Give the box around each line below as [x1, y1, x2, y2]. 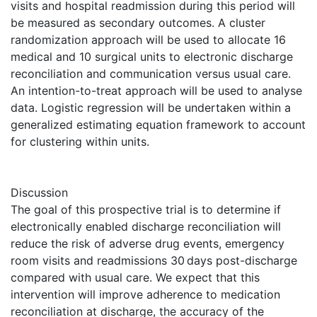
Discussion [11, 185, 68, 200]
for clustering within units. [11, 134, 149, 149]
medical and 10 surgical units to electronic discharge [11, 50, 293, 64]
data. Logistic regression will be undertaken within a [11, 100, 291, 115]
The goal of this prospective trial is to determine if [11, 202, 281, 217]
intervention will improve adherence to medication [11, 287, 280, 302]
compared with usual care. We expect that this [11, 270, 260, 285]
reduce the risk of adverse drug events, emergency [11, 236, 284, 251]
